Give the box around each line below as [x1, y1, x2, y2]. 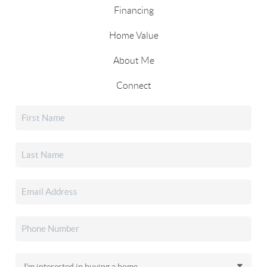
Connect [116, 80, 151, 91]
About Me [113, 55, 154, 66]
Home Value [108, 30, 159, 41]
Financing [113, 5, 154, 15]
